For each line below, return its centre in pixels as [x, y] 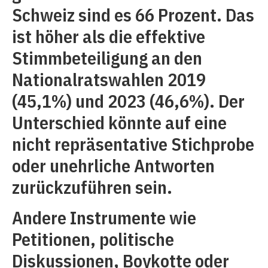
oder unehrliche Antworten [113, 166]
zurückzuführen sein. [92, 187]
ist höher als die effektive [109, 36]
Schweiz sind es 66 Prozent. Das [133, 15]
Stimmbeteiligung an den [107, 58]
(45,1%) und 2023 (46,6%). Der [128, 101]
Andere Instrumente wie [104, 217]
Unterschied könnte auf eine [119, 123]
